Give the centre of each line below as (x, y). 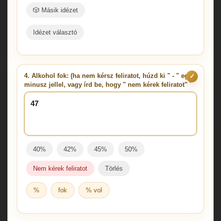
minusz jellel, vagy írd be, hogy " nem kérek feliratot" (107, 84)
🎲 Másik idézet (55, 10)
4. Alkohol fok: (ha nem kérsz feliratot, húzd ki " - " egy (108, 75)
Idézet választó (55, 32)
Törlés (114, 168)
